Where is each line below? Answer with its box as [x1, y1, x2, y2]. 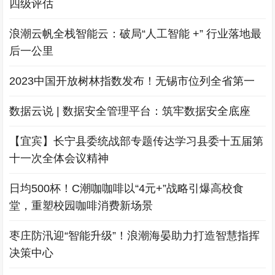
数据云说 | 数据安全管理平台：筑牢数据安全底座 [9, 104, 251, 117]
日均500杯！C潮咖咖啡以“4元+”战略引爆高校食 [9, 182, 244, 195]
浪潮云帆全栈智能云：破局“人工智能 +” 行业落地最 [9, 27, 262, 40]
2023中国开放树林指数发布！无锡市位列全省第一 [9, 74, 255, 87]
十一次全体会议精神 [9, 152, 109, 165]
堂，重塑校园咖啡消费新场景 [9, 199, 153, 212]
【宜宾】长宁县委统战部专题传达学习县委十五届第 [9, 134, 264, 147]
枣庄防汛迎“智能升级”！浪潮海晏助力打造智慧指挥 [9, 229, 260, 242]
